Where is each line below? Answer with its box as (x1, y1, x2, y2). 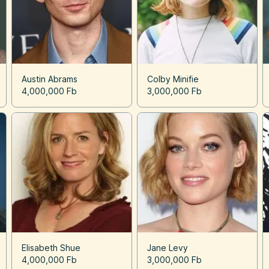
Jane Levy (147, 242, 188, 253)
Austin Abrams (21, 73, 77, 84)
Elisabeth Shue (21, 242, 80, 253)
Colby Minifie (147, 73, 199, 84)
